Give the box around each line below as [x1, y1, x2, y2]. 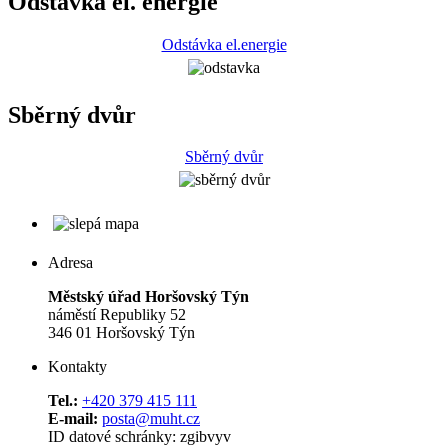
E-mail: [48, 410, 102, 428]
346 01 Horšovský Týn [48, 324, 195, 342]
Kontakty [48, 358, 107, 376]
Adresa [48, 254, 93, 272]
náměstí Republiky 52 [48, 306, 186, 324]
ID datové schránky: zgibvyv [48, 428, 231, 446]
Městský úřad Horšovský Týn [48, 288, 249, 306]
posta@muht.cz [102, 410, 200, 428]
